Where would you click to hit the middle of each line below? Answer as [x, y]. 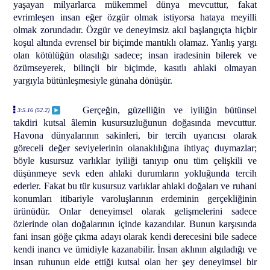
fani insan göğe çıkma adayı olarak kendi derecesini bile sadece [135, 236]
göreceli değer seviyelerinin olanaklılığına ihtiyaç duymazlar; [135, 148]
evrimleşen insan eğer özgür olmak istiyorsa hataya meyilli [135, 17]
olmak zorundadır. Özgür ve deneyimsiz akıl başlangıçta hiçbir [135, 30]
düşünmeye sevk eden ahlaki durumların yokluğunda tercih [135, 173]
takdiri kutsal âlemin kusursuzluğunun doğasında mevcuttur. [135, 122]
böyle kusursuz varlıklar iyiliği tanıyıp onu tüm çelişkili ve [135, 160]
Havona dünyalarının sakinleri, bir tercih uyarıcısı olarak [135, 135]
